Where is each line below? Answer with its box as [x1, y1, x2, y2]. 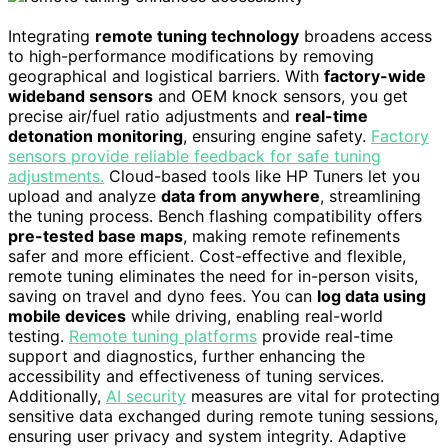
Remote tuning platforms [69, 326, 257, 347]
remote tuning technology [95, 26, 299, 47]
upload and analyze [8, 186, 161, 207]
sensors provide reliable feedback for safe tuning [8, 146, 381, 167]
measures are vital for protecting [186, 386, 440, 407]
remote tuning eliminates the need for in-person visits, [8, 266, 418, 287]
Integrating [8, 26, 95, 47]
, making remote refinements [183, 226, 400, 247]
